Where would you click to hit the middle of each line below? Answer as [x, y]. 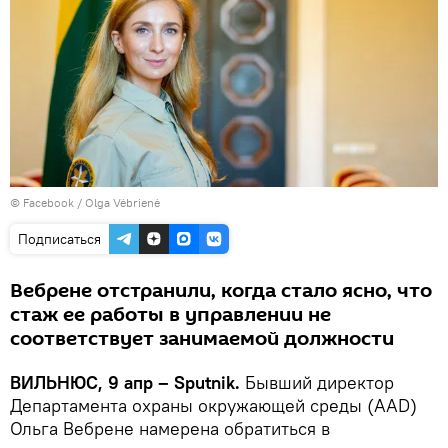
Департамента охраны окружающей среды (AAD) [213, 406]
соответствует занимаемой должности [202, 339]
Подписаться [59, 239]
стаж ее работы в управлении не [170, 315]
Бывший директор [317, 383]
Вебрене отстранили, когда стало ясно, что [221, 291]
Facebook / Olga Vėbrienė [91, 203]
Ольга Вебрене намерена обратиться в [170, 429]
